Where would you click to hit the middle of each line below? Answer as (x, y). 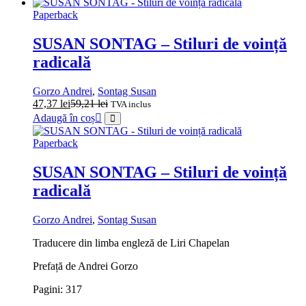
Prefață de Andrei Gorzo (85, 266)
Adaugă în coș (64, 118)
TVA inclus (131, 105)
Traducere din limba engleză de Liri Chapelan (131, 242)
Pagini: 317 (57, 289)
